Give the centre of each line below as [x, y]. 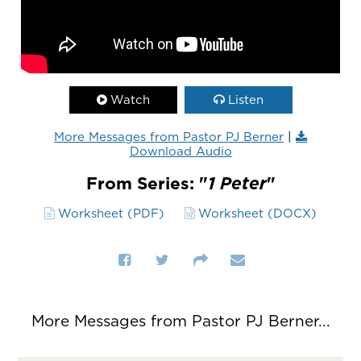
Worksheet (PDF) [111, 214]
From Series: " [147, 184]
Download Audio [180, 151]
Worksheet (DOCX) [257, 214]
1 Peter [237, 184]
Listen [245, 100]
